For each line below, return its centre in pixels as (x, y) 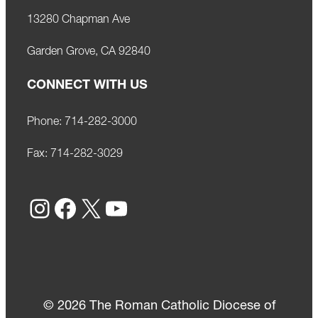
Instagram (37, 208)
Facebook (58, 208)
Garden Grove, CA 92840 (89, 51)
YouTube (110, 208)
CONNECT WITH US (87, 85)
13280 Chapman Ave (78, 20)
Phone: (46, 122)
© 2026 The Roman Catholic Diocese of (159, 306)
